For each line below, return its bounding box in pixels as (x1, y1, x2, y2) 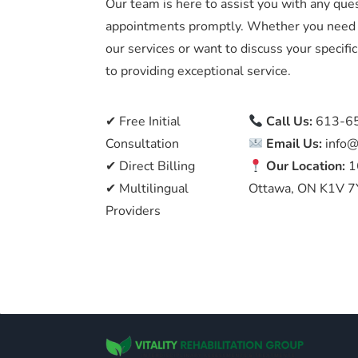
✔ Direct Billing (105, 157, 195, 175)
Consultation (105, 135, 179, 153)
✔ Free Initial (105, 113, 181, 130)
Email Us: (266, 135, 323, 153)
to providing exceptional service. (105, 62, 291, 80)
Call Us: (263, 113, 313, 130)
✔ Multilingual (105, 180, 189, 197)
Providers (105, 202, 161, 220)
